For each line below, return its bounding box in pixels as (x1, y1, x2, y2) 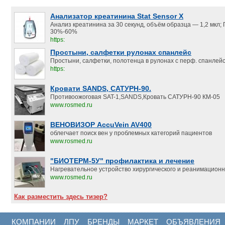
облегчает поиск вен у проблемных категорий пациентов (50, 130, 212, 137)
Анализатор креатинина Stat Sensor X (50, 12, 183, 20)
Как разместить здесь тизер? (14, 193, 107, 200)
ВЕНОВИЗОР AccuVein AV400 (50, 121, 152, 129)
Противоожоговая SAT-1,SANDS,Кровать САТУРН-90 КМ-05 (50, 93, 220, 100)
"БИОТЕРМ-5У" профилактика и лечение (50, 157, 194, 165)
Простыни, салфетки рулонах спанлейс (50, 48, 191, 56)
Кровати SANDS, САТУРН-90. (50, 84, 151, 92)
